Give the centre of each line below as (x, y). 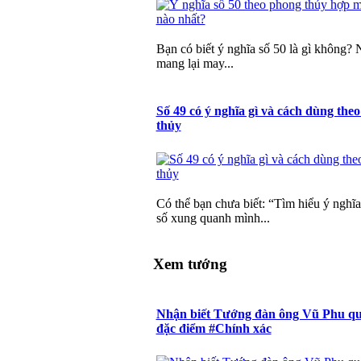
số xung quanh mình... (213, 218)
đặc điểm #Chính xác (214, 328)
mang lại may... (195, 63)
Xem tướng (190, 263)
